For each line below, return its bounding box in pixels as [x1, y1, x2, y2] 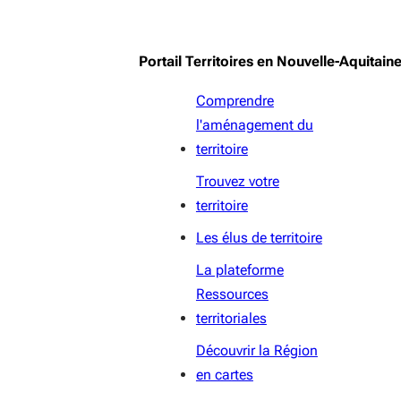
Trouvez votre [195, 172, 279, 190]
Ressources [195, 285, 269, 303]
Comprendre [195, 91, 274, 109]
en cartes [195, 365, 253, 383]
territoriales [195, 309, 267, 327]
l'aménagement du [195, 115, 313, 133]
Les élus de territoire [195, 228, 322, 246]
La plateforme [195, 260, 284, 278]
